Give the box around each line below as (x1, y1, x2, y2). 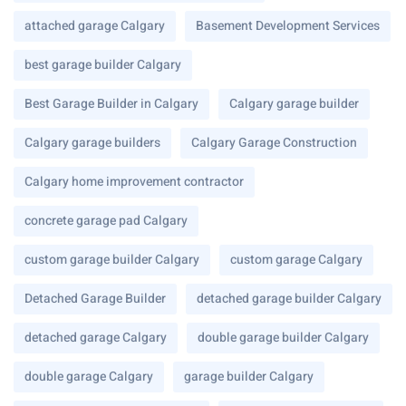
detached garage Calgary (24, 328, 167, 348)
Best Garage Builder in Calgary (24, 94, 198, 114)
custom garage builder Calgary (24, 250, 199, 270)
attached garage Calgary (24, 16, 165, 36)
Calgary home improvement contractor (24, 172, 244, 192)
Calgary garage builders (24, 133, 160, 153)
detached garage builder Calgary (197, 289, 382, 309)
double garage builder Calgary (198, 328, 369, 348)
